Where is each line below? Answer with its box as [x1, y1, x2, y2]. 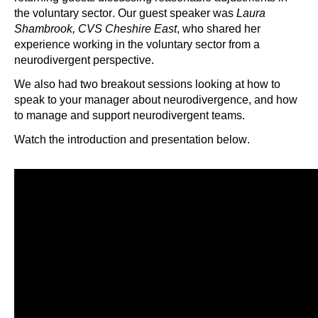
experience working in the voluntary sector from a [14, 38, 260, 51]
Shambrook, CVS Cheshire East [14, 23, 177, 35]
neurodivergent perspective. [14, 54, 154, 67]
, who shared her [177, 23, 261, 35]
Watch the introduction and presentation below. [14, 133, 250, 146]
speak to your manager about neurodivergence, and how [14, 94, 297, 106]
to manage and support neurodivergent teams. [14, 109, 248, 122]
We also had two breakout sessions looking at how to [14, 78, 280, 91]
